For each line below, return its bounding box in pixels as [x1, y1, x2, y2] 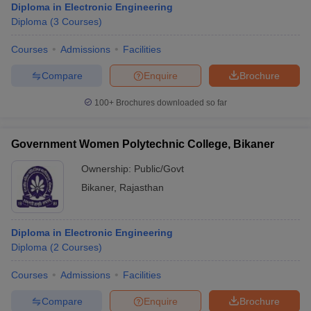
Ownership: [81, 163, 134, 174]
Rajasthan [119, 182, 164, 193]
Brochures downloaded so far [114, 98, 227, 108]
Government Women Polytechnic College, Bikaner [11, 138, 274, 150]
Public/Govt [134, 163, 184, 174]
